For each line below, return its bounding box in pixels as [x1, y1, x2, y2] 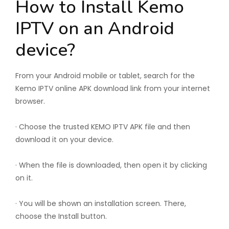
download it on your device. [15, 134, 113, 145]
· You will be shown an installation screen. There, [15, 198, 186, 209]
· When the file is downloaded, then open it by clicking [15, 160, 207, 170]
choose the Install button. [15, 211, 107, 221]
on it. [15, 173, 33, 183]
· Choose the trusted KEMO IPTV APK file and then [15, 122, 190, 132]
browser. [15, 96, 45, 106]
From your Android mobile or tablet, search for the [15, 71, 195, 81]
